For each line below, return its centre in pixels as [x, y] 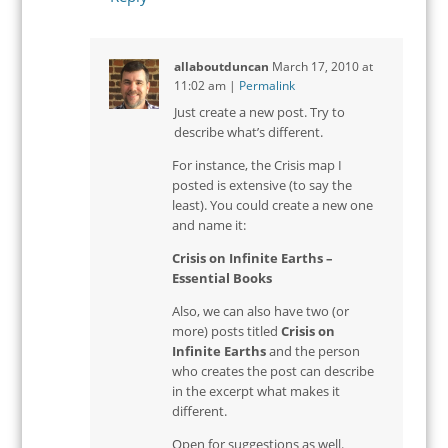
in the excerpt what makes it [256, 391]
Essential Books [222, 278]
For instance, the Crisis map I [257, 165]
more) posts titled [227, 331]
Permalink [266, 85]
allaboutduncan [221, 66]
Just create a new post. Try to [259, 112]
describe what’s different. [248, 132]
